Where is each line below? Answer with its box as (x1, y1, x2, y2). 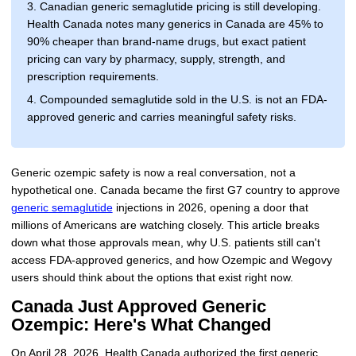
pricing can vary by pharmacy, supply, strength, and (26, 53, 285, 66)
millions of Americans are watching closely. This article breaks (10, 219, 319, 231)
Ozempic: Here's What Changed (10, 315, 271, 335)
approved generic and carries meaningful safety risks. (26, 111, 296, 124)
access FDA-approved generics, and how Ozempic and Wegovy (10, 253, 332, 266)
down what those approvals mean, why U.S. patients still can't (10, 236, 320, 249)
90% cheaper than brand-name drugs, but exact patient (26, 36, 306, 48)
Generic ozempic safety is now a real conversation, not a (10, 166, 296, 179)
